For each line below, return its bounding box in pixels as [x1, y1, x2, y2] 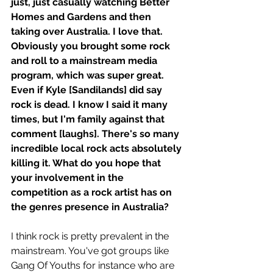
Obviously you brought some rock [11, 40, 172, 52]
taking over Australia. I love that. [11, 26, 165, 38]
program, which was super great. [11, 69, 166, 82]
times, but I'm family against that [11, 113, 167, 126]
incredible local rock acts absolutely [11, 143, 184, 155]
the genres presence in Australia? [11, 201, 171, 213]
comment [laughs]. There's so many [11, 128, 182, 140]
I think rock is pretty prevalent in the [11, 230, 171, 243]
